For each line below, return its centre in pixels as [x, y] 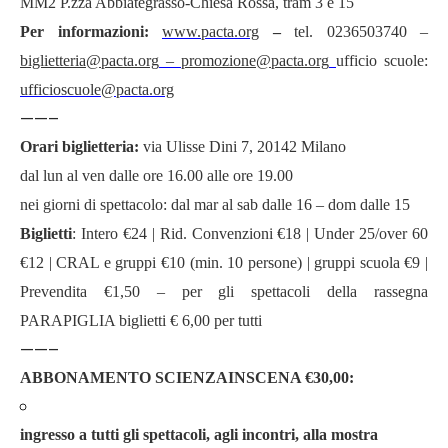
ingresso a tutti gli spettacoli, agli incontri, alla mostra [199, 434]
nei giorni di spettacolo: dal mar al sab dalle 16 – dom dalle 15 [215, 204]
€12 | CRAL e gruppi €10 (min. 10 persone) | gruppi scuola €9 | [224, 262]
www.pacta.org [210, 31]
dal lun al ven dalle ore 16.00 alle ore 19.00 [156, 175]
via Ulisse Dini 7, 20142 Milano [242, 146]
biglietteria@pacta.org [89, 60]
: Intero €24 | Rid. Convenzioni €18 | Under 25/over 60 [250, 233]
